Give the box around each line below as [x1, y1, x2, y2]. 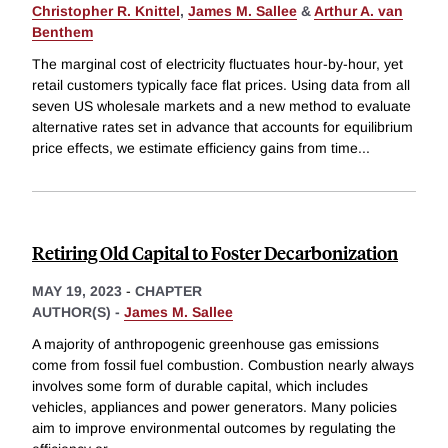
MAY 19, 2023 [32, 283, 122, 300]
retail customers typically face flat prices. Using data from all [32, 77, 410, 94]
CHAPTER [135, 283, 202, 300]
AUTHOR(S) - [32, 304, 124, 321]
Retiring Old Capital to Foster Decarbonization [32, 240, 398, 266]
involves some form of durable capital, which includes [32, 377, 368, 394]
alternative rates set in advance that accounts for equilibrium [32, 119, 413, 136]
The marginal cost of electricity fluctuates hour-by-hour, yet [32, 56, 403, 73]
